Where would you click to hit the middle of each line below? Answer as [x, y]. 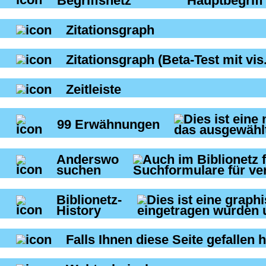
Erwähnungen [117, 124]
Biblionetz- [89, 199]
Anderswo [88, 159]
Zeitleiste [94, 89]
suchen [79, 170]
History [80, 210]
